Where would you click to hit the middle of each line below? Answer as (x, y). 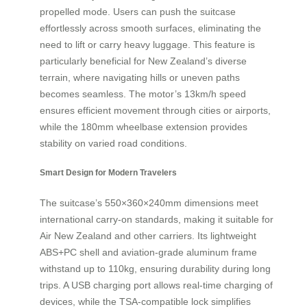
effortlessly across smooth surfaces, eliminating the (150, 28)
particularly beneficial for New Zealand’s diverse (143, 61)
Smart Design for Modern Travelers (108, 173)
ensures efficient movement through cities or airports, (155, 110)
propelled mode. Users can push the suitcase (138, 11)
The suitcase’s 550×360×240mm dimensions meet (149, 202)
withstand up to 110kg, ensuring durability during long (155, 268)
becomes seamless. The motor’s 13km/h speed (143, 94)
